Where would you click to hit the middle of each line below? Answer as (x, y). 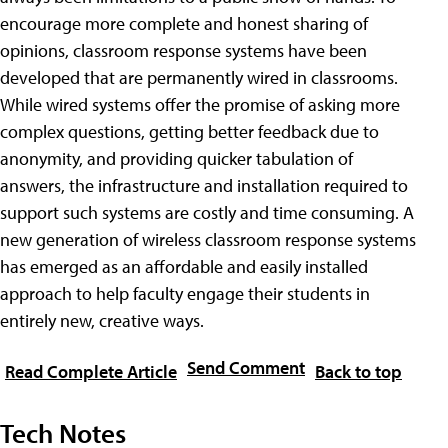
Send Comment (246, 367)
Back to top (358, 371)
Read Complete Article (91, 371)
